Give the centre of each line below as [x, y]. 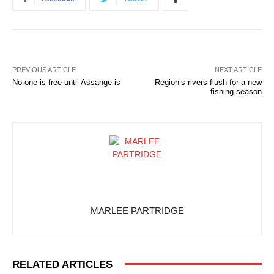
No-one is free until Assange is [66, 82]
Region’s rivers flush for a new [208, 82]
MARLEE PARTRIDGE [137, 210]
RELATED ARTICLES [62, 264]
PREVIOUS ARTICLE [44, 69]
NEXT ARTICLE [238, 69]
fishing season [236, 91]
